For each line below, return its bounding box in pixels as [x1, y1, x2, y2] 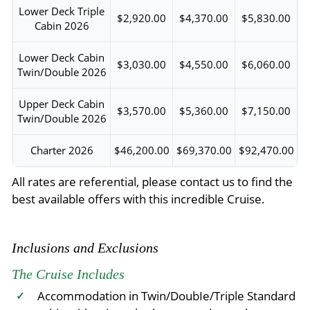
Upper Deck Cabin [19, 96, 104, 111]
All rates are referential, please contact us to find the [12, 174, 293, 190]
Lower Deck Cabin [19, 50, 104, 64]
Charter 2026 [30, 143, 93, 157]
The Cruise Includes [12, 266, 125, 282]
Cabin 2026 [34, 18, 89, 33]
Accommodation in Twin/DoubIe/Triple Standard [37, 287, 295, 304]
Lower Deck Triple [19, 3, 104, 18]
